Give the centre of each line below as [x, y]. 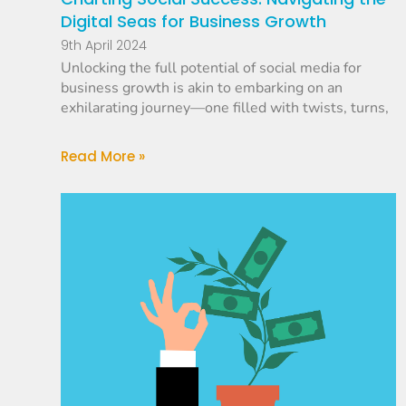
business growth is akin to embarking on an [202, 88]
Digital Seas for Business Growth [194, 22]
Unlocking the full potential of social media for [212, 68]
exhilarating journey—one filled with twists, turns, [225, 108]
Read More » [103, 157]
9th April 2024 [104, 46]
